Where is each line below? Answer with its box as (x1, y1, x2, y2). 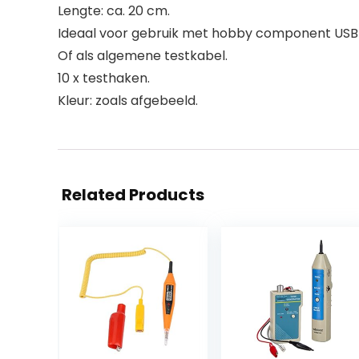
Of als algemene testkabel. (58, 46, 228, 65)
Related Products (62, 184, 204, 206)
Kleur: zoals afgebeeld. (58, 91, 198, 110)
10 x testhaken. (58, 69, 150, 87)
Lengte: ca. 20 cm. (58, 2, 170, 20)
